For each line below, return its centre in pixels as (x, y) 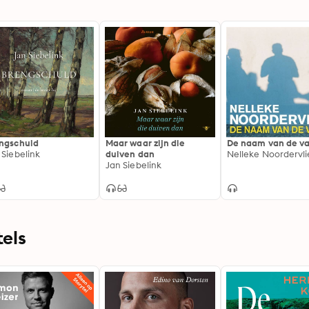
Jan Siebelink (134, 165)
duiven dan (130, 154)
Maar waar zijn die (146, 143)
